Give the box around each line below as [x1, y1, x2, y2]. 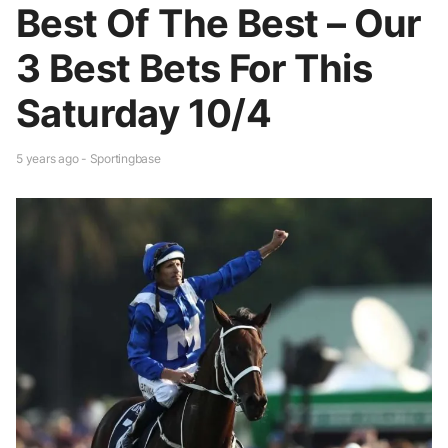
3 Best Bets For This [16, 44, 372, 91]
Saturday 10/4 [16, 89, 272, 136]
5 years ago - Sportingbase [16, 150, 161, 166]
